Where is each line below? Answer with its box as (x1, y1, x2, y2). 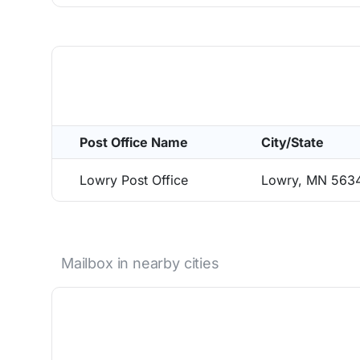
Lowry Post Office (80, 172, 188, 188)
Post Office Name (80, 134, 188, 150)
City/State (261, 134, 324, 150)
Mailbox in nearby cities (61, 255, 219, 272)
